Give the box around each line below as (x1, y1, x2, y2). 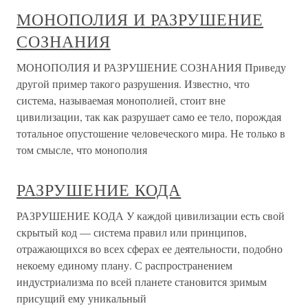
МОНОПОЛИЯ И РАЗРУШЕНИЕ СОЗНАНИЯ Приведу (16, 60, 286, 74)
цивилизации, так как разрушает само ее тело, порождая (16, 109, 281, 124)
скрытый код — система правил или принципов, (16, 225, 247, 239)
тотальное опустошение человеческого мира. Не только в (16, 126, 285, 140)
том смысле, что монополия (16, 142, 147, 157)
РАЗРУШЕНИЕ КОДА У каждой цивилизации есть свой (16, 208, 285, 223)
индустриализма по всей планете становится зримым (16, 274, 267, 289)
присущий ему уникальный (16, 291, 146, 305)
